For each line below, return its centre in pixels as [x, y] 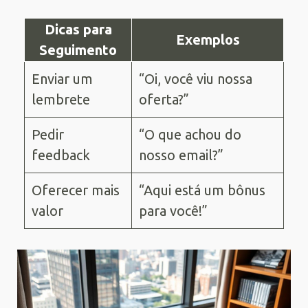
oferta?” [164, 99]
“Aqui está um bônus [202, 190]
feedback [61, 155]
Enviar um [62, 78]
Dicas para [78, 29]
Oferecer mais [76, 190]
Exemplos [208, 39]
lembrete [61, 99]
